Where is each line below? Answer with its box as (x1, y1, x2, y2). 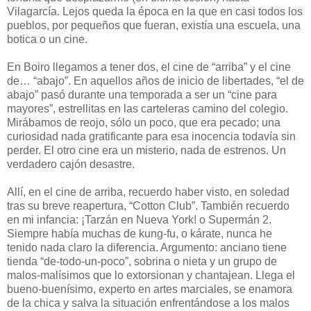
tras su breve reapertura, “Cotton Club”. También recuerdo (7, 199, 289, 212)
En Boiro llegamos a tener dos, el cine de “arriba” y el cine (7, 60, 291, 73)
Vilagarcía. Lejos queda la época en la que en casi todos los (7, 5, 303, 17)
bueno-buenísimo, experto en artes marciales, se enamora (7, 283, 292, 295)
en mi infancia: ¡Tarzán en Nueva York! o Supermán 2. (7, 213, 271, 226)
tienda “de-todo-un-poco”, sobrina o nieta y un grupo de (7, 255, 277, 267)
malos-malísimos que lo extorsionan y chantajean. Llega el (7, 269, 295, 281)
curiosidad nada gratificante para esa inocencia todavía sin (7, 130, 296, 142)
